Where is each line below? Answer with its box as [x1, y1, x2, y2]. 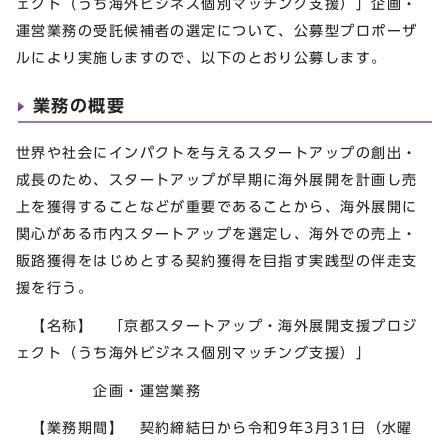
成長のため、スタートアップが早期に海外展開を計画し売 [16, 171, 418, 187]
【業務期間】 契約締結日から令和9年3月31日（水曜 [16, 420, 413, 436]
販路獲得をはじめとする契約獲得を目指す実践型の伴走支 [16, 252, 418, 268]
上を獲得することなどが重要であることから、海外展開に [16, 198, 418, 214]
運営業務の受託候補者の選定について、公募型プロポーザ [16, 22, 418, 38]
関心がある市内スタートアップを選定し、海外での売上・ [16, 225, 418, 241]
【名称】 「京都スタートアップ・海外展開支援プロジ [16, 317, 418, 333]
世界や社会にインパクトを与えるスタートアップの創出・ [16, 144, 418, 160]
